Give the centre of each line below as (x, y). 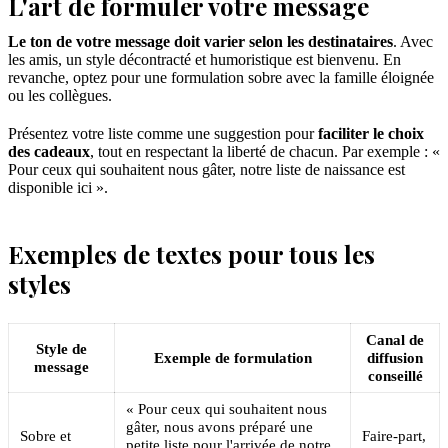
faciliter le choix (371, 133)
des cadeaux (49, 151)
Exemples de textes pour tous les (191, 253)
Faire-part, (394, 435)
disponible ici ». (58, 187)
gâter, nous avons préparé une (220, 426)
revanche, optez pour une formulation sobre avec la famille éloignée (221, 77)
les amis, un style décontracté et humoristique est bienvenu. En (204, 59)
